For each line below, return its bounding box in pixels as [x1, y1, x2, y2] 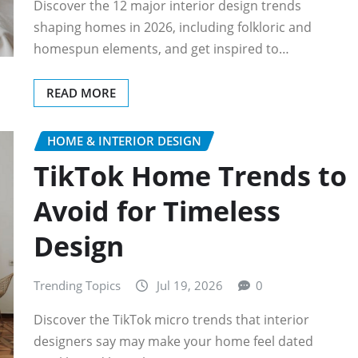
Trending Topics [34, 277, 121, 294]
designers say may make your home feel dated [34, 332, 313, 350]
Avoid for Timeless [34, 193, 280, 230]
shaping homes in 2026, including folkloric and [34, 18, 312, 36]
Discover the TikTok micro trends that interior [34, 310, 309, 328]
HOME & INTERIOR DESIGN [47, 132, 201, 149]
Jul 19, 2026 [157, 277, 223, 294]
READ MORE [46, 84, 116, 101]
